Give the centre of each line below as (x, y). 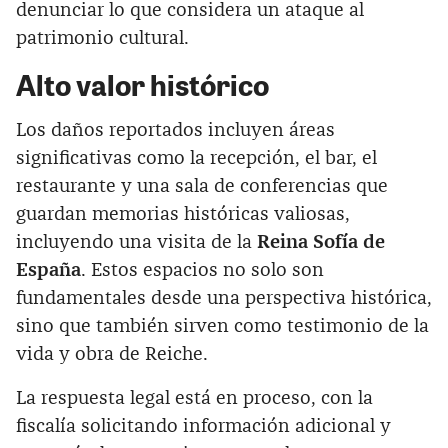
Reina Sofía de (321, 242)
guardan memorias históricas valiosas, (183, 214)
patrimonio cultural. (102, 38)
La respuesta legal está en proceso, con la (194, 398)
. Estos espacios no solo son (202, 270)
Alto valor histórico (142, 84)
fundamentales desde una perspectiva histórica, (224, 298)
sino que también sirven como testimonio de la (222, 326)
